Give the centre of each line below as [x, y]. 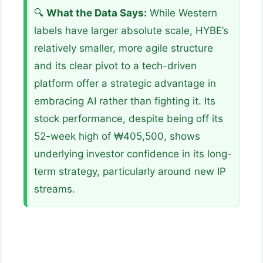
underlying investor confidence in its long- [133, 154]
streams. [55, 189]
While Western [182, 13]
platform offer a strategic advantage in [125, 84]
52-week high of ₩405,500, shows [117, 136]
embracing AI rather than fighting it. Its [125, 101]
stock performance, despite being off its [129, 119]
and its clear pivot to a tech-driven [115, 66]
